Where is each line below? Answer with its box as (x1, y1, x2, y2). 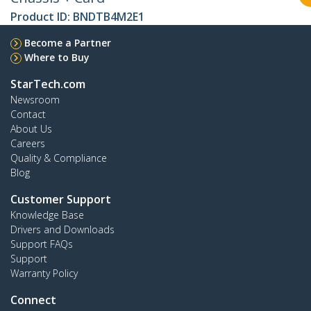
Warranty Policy (10, 267, 78, 280)
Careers (10, 137, 45, 151)
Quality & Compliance (10, 151, 107, 165)
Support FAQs (10, 237, 73, 251)
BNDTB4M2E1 (73, 9, 144, 25)
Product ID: (10, 9, 73, 25)
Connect (10, 292, 56, 308)
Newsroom (10, 93, 60, 107)
